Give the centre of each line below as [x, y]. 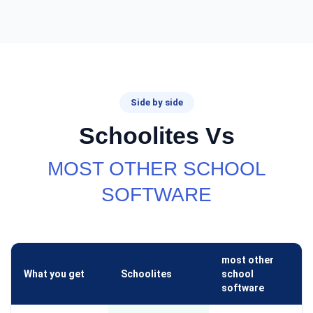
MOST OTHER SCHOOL [156, 169]
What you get [54, 274]
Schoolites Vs [156, 136]
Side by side [156, 102]
